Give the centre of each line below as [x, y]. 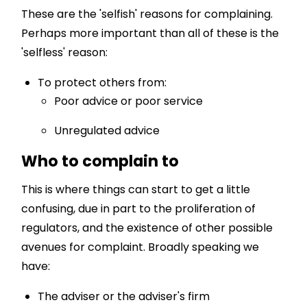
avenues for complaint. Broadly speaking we [140, 247]
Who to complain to [100, 161]
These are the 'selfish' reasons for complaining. [147, 14]
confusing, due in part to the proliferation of [139, 208]
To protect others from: [102, 83]
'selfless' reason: [65, 53]
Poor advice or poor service [129, 101]
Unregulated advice [107, 131]
